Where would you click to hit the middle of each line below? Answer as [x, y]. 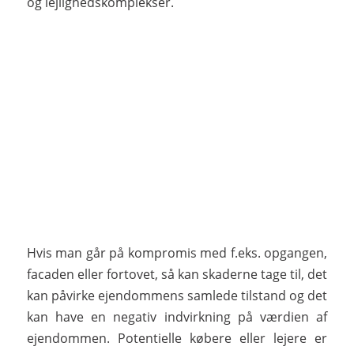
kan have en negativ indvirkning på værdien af [177, 316]
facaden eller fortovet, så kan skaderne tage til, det [177, 274]
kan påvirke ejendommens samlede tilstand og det [177, 295]
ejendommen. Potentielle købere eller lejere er [177, 338]
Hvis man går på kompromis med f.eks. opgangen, [177, 252]
